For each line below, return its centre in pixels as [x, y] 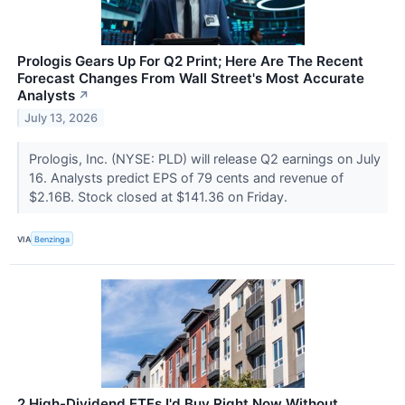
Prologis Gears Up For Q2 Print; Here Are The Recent [190, 61]
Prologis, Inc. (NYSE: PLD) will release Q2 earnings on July [204, 159]
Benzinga [52, 239]
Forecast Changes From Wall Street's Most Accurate [191, 79]
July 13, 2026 [61, 118]
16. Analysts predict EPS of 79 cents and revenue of [186, 178]
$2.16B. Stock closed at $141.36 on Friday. [160, 197]
